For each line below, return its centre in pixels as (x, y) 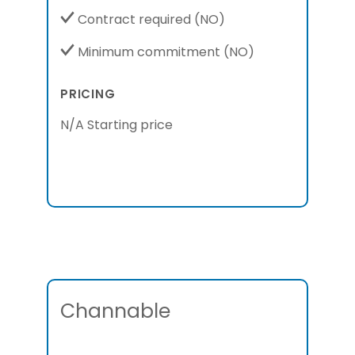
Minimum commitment (149, 52)
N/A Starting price (116, 125)
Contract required (134, 19)
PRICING (88, 94)
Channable (115, 311)
